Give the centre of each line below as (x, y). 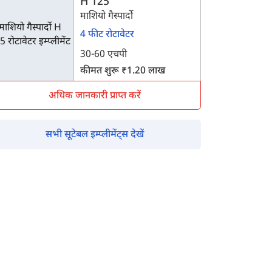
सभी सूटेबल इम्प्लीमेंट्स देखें (95, 135)
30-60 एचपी (104, 55)
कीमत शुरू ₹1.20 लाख (123, 71)
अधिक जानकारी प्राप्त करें (95, 96)
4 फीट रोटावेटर (107, 35)
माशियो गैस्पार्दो (107, 17)
